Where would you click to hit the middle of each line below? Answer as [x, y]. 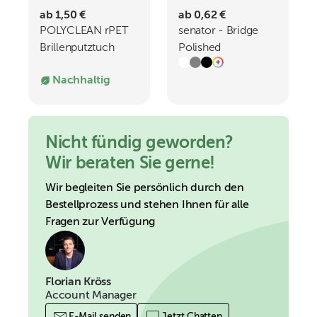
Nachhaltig [81, 81]
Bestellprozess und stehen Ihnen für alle [147, 205]
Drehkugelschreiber [227, 65]
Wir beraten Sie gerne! [131, 163]
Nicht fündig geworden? [140, 143]
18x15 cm [64, 65]
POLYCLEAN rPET [84, 31]
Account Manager [91, 296]
